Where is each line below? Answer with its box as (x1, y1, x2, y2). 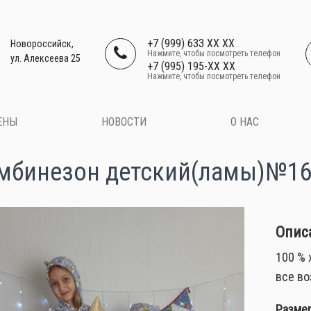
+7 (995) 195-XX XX (147, 60, 236, 73)
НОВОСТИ (101, 115, 146, 128)
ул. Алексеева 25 (10, 53, 81, 64)
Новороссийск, (10, 38, 74, 49)
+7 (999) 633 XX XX (147, 37, 235, 50)
